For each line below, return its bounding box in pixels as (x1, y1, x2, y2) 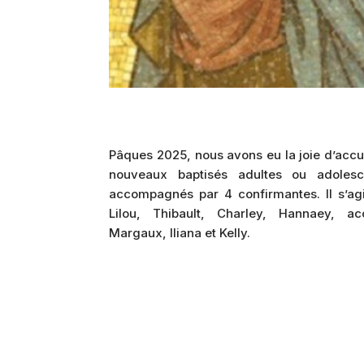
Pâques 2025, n (109, 147, 202, 163)
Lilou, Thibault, (109, 206, 218, 222)
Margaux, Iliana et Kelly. (109, 225, 251, 241)
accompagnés (109, 186, 200, 202)
